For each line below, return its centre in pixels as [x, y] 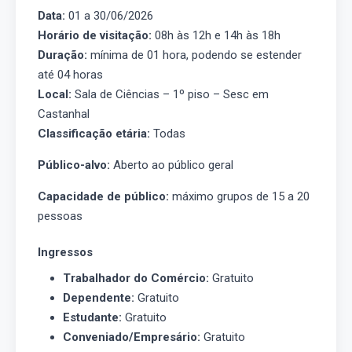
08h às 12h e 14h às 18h [216, 35]
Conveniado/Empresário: [132, 337]
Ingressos [65, 252]
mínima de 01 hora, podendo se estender [194, 55]
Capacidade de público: [103, 196]
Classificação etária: [94, 134]
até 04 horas [70, 75]
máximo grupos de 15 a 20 [239, 196]
